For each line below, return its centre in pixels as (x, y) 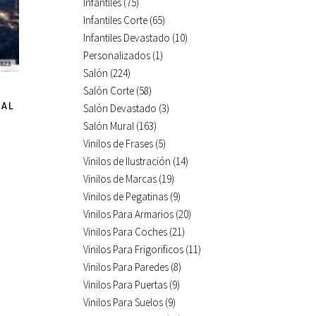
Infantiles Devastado (127, 37)
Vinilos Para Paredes (126, 267)
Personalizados (117, 55)
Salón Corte (109, 90)
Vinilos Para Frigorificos (133, 249)
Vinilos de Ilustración (127, 161)
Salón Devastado (120, 108)
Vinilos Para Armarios (128, 214)
